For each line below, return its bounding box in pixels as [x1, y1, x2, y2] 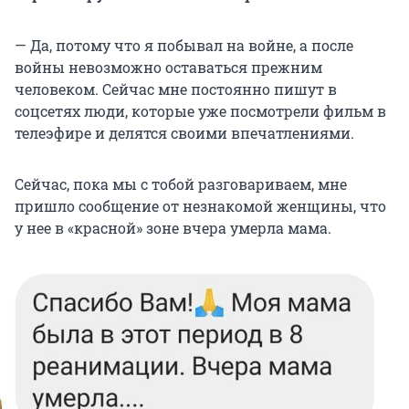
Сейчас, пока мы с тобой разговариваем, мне [15, 174, 347, 194]
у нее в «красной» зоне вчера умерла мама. [15, 218, 331, 238]
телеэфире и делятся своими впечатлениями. [15, 123, 354, 143]
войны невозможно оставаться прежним [15, 58, 322, 78]
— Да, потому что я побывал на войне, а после [15, 36, 353, 56]
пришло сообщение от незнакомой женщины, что [15, 196, 386, 216]
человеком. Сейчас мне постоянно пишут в [15, 79, 337, 100]
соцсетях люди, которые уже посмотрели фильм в [15, 101, 386, 121]
